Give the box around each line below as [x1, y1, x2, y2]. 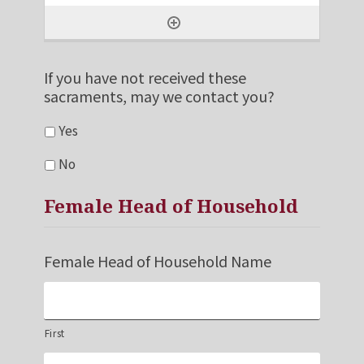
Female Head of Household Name [43, 250, 271, 271]
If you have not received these [43, 66, 246, 88]
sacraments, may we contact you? [43, 84, 275, 106]
